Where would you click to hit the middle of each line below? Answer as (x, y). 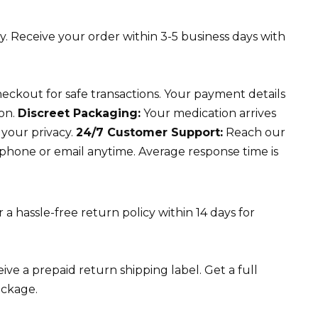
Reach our (254, 132)
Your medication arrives (208, 113)
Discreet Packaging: (79, 113)
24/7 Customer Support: (149, 132)
